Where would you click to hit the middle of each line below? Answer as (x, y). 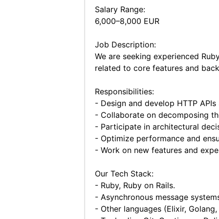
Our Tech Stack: (124, 174)
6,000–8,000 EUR (127, 21)
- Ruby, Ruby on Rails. (135, 185)
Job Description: (125, 44)
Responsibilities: (124, 91)
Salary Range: (120, 9)
